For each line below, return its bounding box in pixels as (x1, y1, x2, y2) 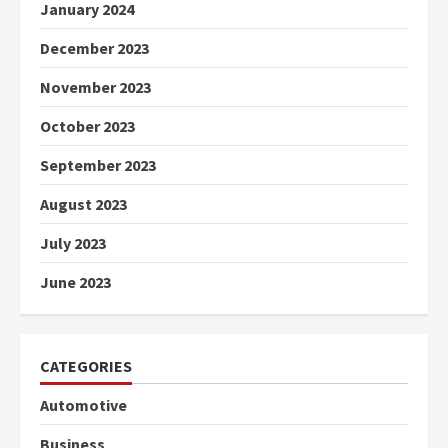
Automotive (40, 394, 127, 415)
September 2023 (40, 154, 156, 175)
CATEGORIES (40, 355, 132, 376)
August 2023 (40, 193, 127, 214)
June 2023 (40, 271, 111, 292)
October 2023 (40, 115, 135, 136)
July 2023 (40, 232, 106, 253)
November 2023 (40, 76, 151, 97)
